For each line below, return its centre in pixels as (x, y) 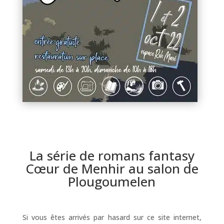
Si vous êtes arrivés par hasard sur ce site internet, (112, 217)
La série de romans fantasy (112, 156)
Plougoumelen (112, 182)
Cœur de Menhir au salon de (112, 169)
